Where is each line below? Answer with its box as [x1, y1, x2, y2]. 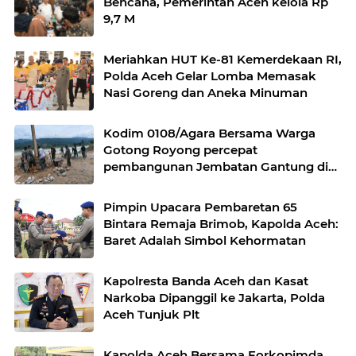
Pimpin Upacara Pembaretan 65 [103, 199, 297, 215]
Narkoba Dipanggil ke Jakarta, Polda [103, 290, 325, 305]
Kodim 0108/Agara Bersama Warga [103, 126, 315, 141]
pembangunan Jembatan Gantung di [103, 159, 328, 174]
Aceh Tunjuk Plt [103, 307, 199, 322]
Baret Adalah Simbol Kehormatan [103, 233, 306, 248]
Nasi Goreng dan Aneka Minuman [103, 85, 308, 100]
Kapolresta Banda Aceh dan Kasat [103, 273, 308, 288]
